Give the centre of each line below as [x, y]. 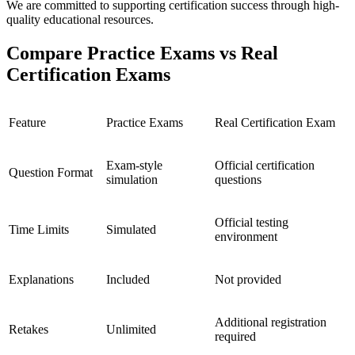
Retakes [29, 330]
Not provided [248, 280]
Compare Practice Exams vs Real [142, 53]
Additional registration [271, 323]
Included [128, 280]
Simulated [131, 230]
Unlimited [131, 330]
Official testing [252, 223]
